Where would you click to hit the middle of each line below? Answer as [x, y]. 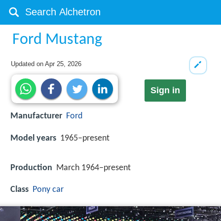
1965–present [85, 138]
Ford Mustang [57, 40]
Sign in [165, 91]
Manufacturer [36, 116]
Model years [33, 138]
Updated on [28, 64]
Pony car [48, 189]
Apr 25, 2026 [63, 64]
